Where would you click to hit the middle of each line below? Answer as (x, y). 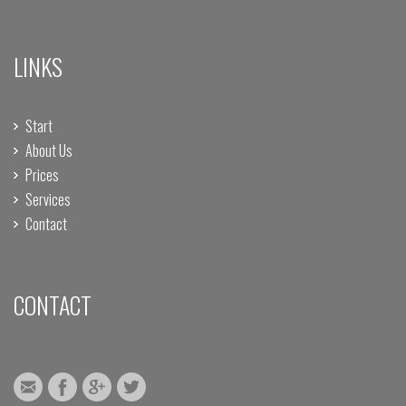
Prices (42, 175)
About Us (49, 150)
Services (48, 199)
